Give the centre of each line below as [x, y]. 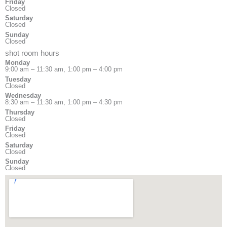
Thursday [20, 112]
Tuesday [18, 79]
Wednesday [23, 96]
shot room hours [32, 53]
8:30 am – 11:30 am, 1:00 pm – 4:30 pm [64, 102]
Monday [17, 63]
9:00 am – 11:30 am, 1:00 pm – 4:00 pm [64, 69]
